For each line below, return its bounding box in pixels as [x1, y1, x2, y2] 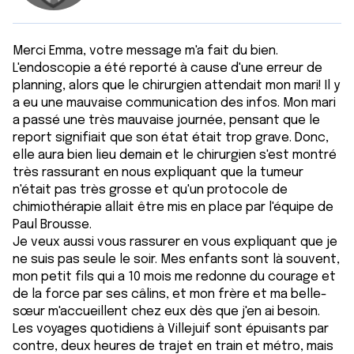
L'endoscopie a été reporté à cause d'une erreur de [13, 62, 322, 75]
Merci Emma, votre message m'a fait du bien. [13, 44, 278, 58]
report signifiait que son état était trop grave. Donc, [13, 131, 329, 145]
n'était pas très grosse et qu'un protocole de [13, 183, 288, 197]
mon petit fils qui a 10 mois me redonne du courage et [13, 270, 336, 284]
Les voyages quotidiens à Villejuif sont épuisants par [13, 322, 329, 336]
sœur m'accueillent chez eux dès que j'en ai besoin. [13, 305, 320, 318]
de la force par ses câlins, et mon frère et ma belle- [13, 288, 327, 301]
